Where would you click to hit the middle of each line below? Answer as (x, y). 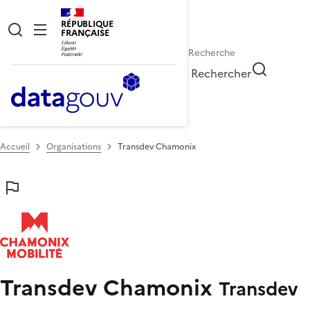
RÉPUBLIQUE (87, 24)
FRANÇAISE (85, 33)
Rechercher (221, 73)
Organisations (74, 146)
